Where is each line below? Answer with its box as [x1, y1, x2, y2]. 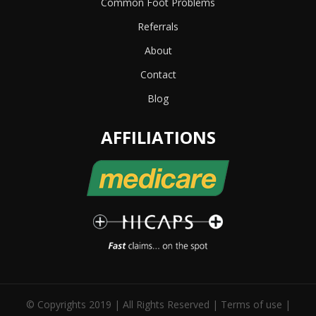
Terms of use [220, 298, 282, 312]
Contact [140, 68, 176, 82]
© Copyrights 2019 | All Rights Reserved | [25, 298, 221, 312]
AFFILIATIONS [100, 126, 216, 150]
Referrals [138, 20, 178, 34]
